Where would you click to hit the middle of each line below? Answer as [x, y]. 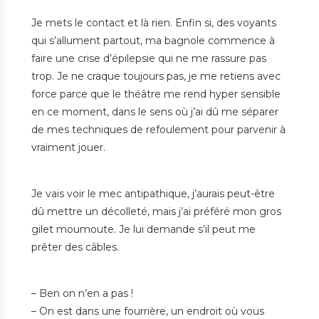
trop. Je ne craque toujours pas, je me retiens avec [156, 77]
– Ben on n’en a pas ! [82, 294]
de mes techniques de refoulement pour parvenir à [158, 130]
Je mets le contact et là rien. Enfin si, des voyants [154, 23]
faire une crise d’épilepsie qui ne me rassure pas [149, 59]
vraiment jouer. [68, 148]
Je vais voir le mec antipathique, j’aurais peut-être [153, 194]
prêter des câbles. [75, 247]
